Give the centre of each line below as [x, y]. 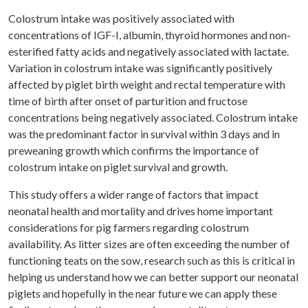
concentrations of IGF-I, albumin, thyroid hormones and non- [150, 35]
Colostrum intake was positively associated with [121, 19]
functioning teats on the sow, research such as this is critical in [152, 261]
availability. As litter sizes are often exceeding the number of [149, 244]
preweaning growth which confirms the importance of [134, 151]
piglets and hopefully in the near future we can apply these [143, 294]
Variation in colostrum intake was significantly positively [140, 68]
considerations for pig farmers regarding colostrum [129, 228]
